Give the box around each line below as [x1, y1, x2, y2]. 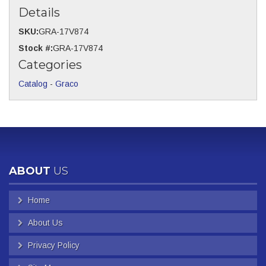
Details [18, 5, 60, 20]
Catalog [18, 79, 47, 88]
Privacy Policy [28, 240, 80, 250]
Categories [18, 58, 82, 72]
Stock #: [18, 43, 53, 53]
